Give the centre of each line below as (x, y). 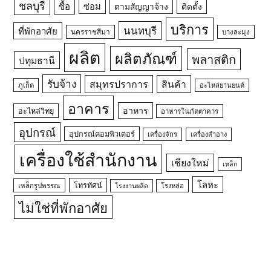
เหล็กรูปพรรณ (40, 185)
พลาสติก (214, 59)
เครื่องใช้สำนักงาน (88, 159)
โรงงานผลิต (131, 185)
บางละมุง (236, 31)
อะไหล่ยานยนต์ (222, 85)
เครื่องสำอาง (208, 134)
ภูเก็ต (26, 85)
